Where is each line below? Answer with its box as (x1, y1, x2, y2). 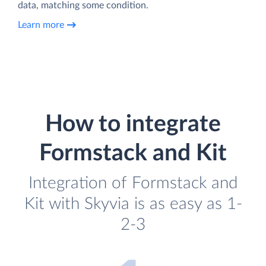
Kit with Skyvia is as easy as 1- (24, 195, 242, 213)
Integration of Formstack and (28, 174, 237, 192)
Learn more (18, 20, 64, 30)
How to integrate (45, 112, 221, 136)
